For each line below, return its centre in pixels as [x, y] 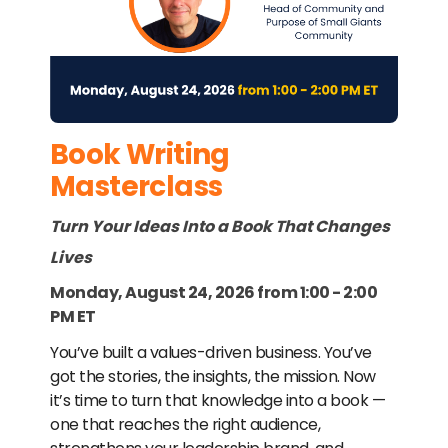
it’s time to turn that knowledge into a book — [217, 400]
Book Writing [140, 154]
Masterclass [136, 186]
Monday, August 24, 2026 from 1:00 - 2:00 [213, 292]
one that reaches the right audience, [185, 424]
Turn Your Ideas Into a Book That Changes [220, 226]
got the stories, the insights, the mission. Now [213, 376]
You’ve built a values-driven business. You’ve [211, 352]
